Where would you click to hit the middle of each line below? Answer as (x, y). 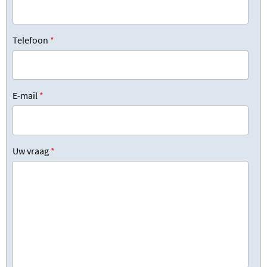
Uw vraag (31, 150)
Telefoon (30, 40)
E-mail (25, 95)
